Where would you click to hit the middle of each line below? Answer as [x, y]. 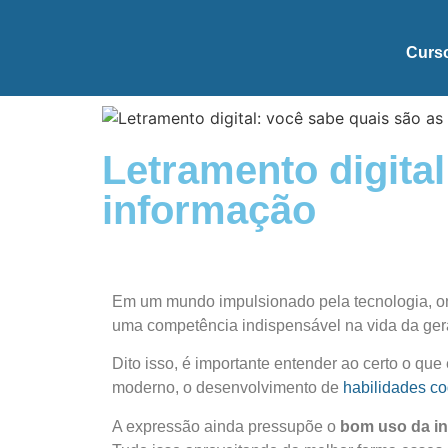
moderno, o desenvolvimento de [227, 388]
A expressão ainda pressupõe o [226, 426]
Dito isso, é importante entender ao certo [257, 364]
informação [209, 210]
